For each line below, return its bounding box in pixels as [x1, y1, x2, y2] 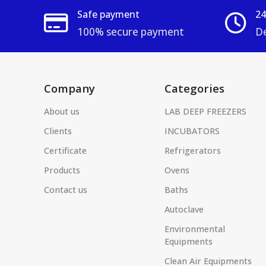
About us [44, 105, 80, 117]
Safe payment [77, 7, 140, 21]
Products [44, 164, 80, 176]
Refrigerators [164, 144, 221, 156]
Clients [44, 125, 72, 137]
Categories [164, 80, 225, 96]
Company [44, 80, 95, 96]
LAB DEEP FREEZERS [164, 105, 247, 117]
